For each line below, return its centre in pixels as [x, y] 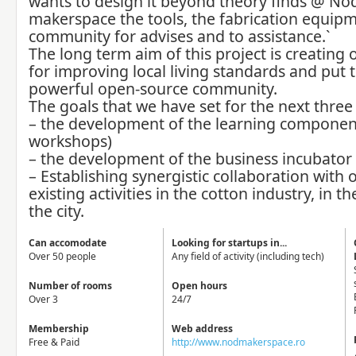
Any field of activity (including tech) [248, 256]
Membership [59, 329]
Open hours [199, 286]
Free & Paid [54, 342]
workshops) [70, 141]
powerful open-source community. [153, 89]
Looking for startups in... [229, 243]
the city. [56, 211]
